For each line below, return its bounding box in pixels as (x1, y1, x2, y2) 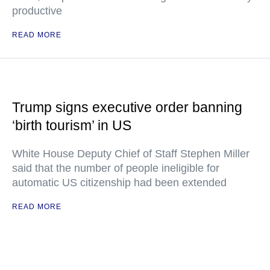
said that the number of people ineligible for (12, 162, 219, 175)
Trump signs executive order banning (12, 99, 242, 116)
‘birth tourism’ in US (12, 118, 131, 134)
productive (12, 5, 62, 17)
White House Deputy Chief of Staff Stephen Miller (12, 148, 250, 160)
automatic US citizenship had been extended (12, 177, 227, 189)
